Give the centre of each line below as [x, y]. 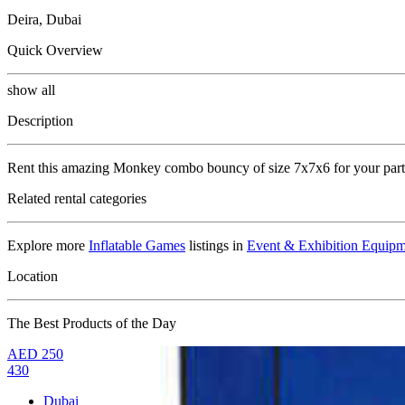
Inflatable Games [137, 245]
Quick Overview [55, 50]
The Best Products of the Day [92, 323]
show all [31, 89]
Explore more [48, 245]
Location [33, 276]
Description [40, 120]
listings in [216, 245]
